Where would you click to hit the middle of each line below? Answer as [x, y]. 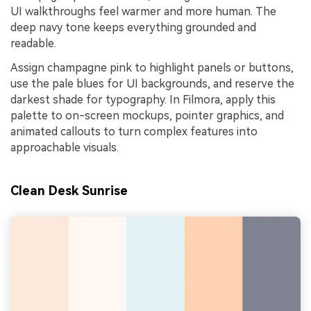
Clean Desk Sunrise [69, 190]
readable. [33, 43]
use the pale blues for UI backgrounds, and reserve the [152, 84]
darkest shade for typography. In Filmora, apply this [143, 100]
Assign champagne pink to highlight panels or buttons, [152, 68]
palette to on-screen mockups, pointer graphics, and [147, 116]
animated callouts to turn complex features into [134, 132]
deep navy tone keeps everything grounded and [133, 27]
